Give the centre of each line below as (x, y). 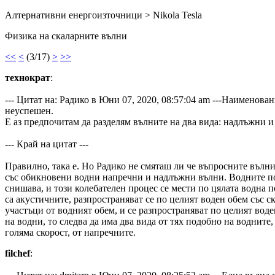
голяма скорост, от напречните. (70, 232)
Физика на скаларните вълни (66, 36)
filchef (17, 253)
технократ (28, 78)
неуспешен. (29, 111)
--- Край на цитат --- (47, 144)
